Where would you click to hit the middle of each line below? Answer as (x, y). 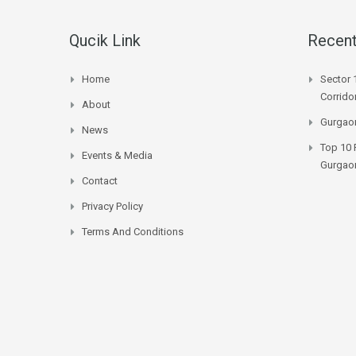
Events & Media (117, 155)
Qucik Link (105, 40)
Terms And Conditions (133, 231)
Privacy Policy (112, 206)
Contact (100, 180)
